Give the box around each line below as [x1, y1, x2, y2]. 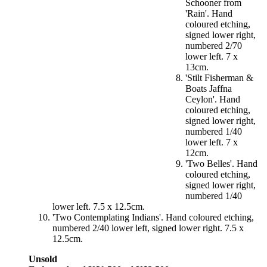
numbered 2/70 [185, 41, 242, 51]
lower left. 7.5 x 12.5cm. [52, 201, 145, 212]
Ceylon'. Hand [185, 94, 240, 105]
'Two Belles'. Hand [185, 159, 257, 169]
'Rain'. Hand [185, 8, 232, 19]
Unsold [29, 254, 57, 265]
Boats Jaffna [185, 83, 232, 94]
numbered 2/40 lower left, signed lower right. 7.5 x [52, 223, 244, 234]
